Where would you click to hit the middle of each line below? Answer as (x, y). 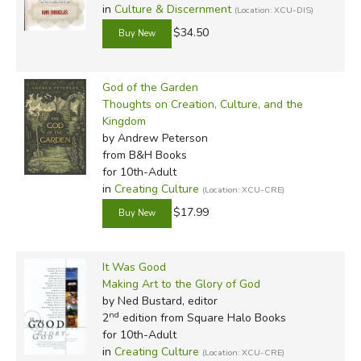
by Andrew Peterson (155, 138)
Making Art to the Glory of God (181, 284)
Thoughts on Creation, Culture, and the (202, 104)
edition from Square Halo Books (202, 317)
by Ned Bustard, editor (160, 301)
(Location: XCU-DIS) (274, 10)
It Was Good (134, 267)
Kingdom (124, 121)
